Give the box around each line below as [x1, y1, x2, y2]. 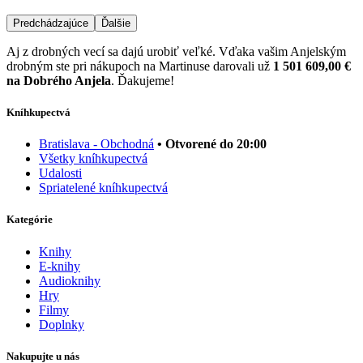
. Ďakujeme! [111, 73, 174, 88]
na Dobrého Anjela [6, 73, 111, 88]
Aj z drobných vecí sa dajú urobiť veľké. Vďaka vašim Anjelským [6, 44, 346, 58]
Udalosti [39, 166, 82, 181]
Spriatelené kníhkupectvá [39, 181, 168, 195]
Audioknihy [39, 273, 100, 288]
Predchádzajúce [13, 16, 88, 29]
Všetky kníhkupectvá [39, 152, 147, 166]
